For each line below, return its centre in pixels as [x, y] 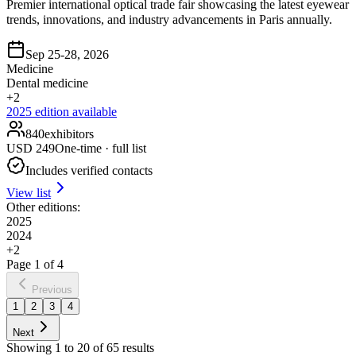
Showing [31, 347]
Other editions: [43, 207]
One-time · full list [101, 148]
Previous [52, 289]
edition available [74, 111]
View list [29, 192]
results [137, 347]
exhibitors [69, 133]
